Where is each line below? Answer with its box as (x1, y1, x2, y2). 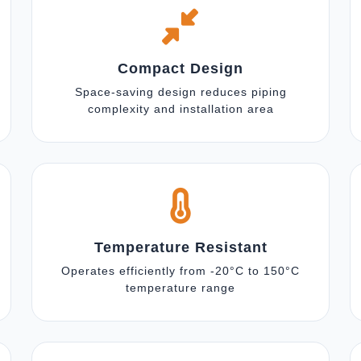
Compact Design (118, 60, 243, 77)
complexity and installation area (87, 102, 274, 115)
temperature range (126, 281, 235, 294)
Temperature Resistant (93, 239, 268, 255)
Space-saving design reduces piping (74, 85, 287, 98)
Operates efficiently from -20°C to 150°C (61, 264, 300, 277)
